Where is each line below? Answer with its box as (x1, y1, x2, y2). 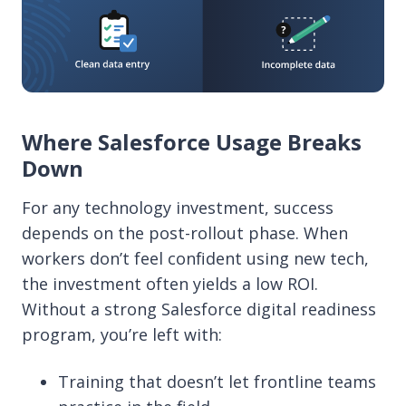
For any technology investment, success (22, 196, 333, 218)
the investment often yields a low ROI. (22, 272, 318, 295)
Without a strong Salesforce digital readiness (22, 297, 376, 320)
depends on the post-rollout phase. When (22, 221, 348, 244)
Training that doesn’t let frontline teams (58, 370, 376, 392)
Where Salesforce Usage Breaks (22, 126, 362, 157)
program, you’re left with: (22, 323, 222, 345)
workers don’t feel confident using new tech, (22, 246, 369, 269)
